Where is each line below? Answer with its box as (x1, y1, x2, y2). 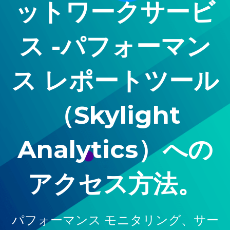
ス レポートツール (11, 66, 219, 96)
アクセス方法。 (28, 169, 202, 199)
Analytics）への (17, 135, 213, 165)
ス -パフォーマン (19, 31, 211, 62)
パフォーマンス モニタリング (11, 213, 181, 228)
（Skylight (49, 100, 181, 130)
